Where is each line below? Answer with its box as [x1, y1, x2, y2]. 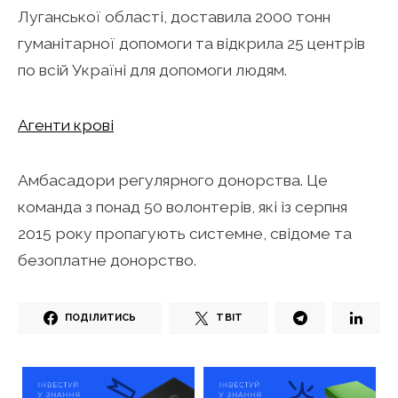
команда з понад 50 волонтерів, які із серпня [18, 196, 347, 216]
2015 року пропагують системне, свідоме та [18, 223, 352, 243]
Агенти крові [18, 115, 114, 134]
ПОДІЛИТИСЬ [65, 312, 137, 324]
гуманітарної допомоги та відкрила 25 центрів [18, 33, 365, 52]
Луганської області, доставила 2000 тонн [18, 6, 330, 26]
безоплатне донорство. [18, 250, 200, 269]
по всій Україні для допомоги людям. [18, 60, 287, 79]
